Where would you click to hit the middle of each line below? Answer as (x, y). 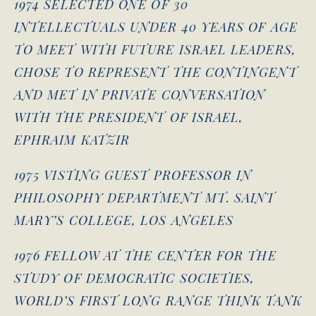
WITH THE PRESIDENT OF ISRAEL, (129, 117)
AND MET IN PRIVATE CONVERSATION (140, 94)
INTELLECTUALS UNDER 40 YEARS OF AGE (156, 26)
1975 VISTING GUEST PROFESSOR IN (133, 175)
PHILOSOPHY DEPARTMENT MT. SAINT (145, 197)
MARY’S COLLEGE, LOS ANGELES (124, 220)
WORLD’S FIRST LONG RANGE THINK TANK (158, 300)
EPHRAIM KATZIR (72, 139)
